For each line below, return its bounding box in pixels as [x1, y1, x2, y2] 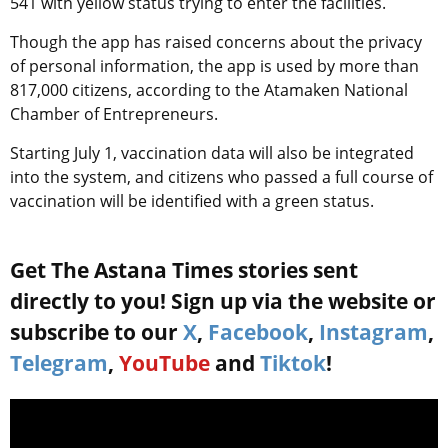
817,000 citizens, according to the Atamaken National [10, 79, 408, 102]
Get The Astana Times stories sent [10, 256, 358, 285]
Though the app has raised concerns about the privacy [10, 31, 422, 54]
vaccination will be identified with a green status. [10, 190, 378, 213]
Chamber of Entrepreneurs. [10, 103, 222, 126]
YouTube [119, 349, 210, 378]
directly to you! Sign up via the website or [10, 287, 436, 316]
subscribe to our [10, 318, 183, 347]
